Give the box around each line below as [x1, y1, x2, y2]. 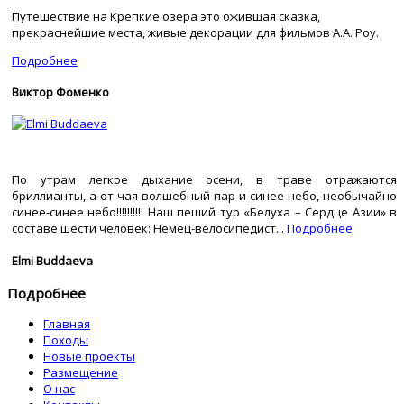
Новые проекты [43, 348, 135, 365]
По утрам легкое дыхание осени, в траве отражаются [12, 171, 397, 188]
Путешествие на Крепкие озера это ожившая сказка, [12, 7, 320, 24]
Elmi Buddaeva [12, 252, 93, 269]
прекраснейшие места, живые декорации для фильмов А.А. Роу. [12, 23, 379, 41]
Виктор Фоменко [12, 84, 109, 101]
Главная [43, 316, 90, 333]
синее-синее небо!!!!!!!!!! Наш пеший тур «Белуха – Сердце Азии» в [12, 204, 397, 221]
